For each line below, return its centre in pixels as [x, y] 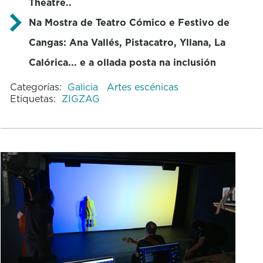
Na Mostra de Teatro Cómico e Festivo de [129, 22]
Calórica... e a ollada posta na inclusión [122, 62]
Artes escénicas [142, 87]
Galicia [84, 87]
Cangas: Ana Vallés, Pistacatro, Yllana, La [127, 42]
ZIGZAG [80, 98]
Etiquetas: [33, 98]
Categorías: [36, 87]
